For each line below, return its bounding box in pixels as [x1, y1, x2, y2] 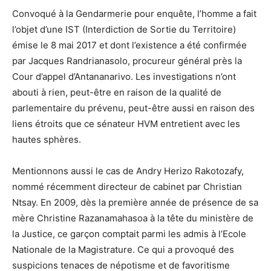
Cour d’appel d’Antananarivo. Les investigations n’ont [12, 71, 236, 82]
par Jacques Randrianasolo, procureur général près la [12, 55, 242, 67]
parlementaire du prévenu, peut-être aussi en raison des [12, 102, 255, 114]
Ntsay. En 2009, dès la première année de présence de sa [12, 197, 258, 208]
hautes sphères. [12, 134, 81, 145]
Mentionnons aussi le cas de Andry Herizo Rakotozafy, [12, 165, 244, 177]
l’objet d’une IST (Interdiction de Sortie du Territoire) [12, 24, 236, 35]
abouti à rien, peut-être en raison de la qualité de [12, 87, 221, 98]
